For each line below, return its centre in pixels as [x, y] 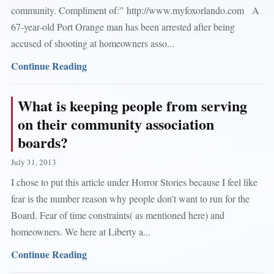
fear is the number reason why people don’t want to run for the [130, 198]
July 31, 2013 [33, 162]
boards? [43, 142]
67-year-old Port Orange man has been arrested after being [123, 26]
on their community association [116, 124]
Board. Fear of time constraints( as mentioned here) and [117, 215]
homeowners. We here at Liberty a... [80, 231]
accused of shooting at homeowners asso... [92, 43]
